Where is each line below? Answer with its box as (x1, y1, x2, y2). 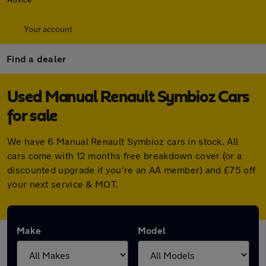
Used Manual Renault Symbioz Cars (7, 89, 249, 106)
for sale (7, 108, 58, 125)
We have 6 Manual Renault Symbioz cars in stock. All (7, 135, 239, 147)
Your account (24, 24, 72, 34)
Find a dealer (7, 53, 66, 64)
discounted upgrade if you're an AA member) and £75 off (7, 164, 256, 175)
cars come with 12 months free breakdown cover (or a (7, 150, 242, 161)
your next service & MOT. (7, 178, 119, 189)
